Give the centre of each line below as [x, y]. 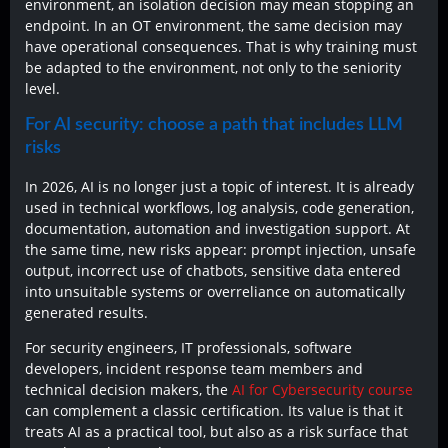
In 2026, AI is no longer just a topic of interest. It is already [219, 186]
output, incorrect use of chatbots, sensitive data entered [213, 270]
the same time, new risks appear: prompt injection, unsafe [220, 249]
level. [42, 89]
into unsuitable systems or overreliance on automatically [215, 291]
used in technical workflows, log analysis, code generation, [219, 207]
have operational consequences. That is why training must [221, 47]
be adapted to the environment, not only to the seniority [213, 68]
